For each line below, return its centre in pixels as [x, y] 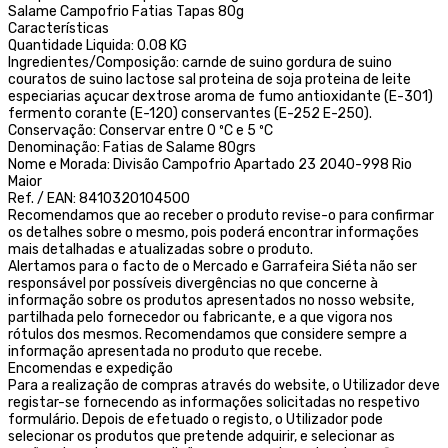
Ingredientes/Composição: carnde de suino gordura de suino [200, 62]
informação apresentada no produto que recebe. [165, 351]
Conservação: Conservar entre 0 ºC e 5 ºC [140, 130]
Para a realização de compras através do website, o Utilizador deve [224, 385]
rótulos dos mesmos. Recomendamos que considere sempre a [207, 334]
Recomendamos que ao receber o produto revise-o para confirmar [221, 215]
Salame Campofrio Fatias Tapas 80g [126, 11]
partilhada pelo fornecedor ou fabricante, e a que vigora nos [200, 317]
